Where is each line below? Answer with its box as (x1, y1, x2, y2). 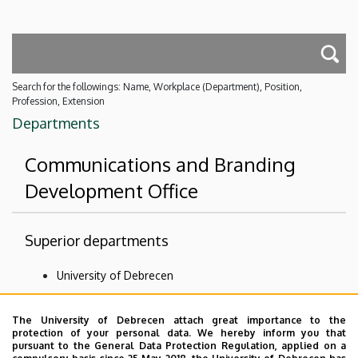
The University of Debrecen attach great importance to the (12, 314, 346, 326)
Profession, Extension (12, 94, 105, 107)
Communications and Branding (25, 151, 296, 177)
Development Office (25, 177, 198, 203)
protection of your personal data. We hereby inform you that (12, 327, 346, 339)
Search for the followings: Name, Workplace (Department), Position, (12, 80, 302, 93)
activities (57, 331, 101, 345)
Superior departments (25, 231, 169, 249)
